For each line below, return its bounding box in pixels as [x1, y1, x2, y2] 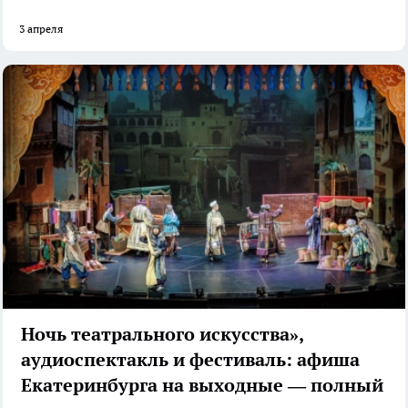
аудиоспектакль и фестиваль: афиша [21, 347, 360, 372]
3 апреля [19, 22, 63, 36]
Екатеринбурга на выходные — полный [21, 372, 383, 397]
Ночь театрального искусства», [21, 321, 304, 346]
